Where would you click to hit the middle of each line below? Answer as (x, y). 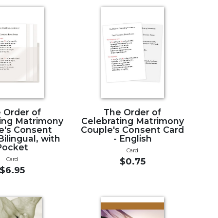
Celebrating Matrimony (132, 121)
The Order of (133, 112)
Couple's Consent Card (133, 129)
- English (132, 138)
